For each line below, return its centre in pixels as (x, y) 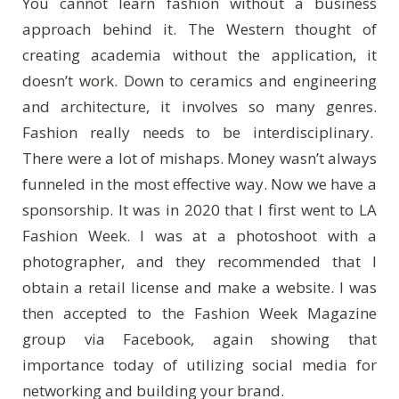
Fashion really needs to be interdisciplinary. (199, 133)
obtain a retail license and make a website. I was (199, 288)
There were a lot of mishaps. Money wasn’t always (199, 159)
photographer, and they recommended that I (199, 262)
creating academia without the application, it (199, 55)
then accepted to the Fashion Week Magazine (199, 313)
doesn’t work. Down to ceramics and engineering (199, 81)
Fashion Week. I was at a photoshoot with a (199, 236)
